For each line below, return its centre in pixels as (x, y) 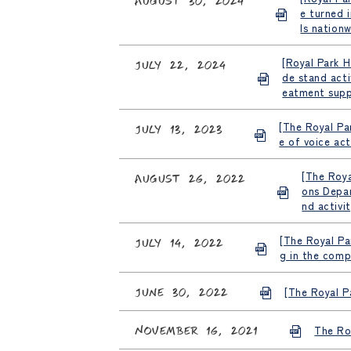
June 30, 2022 (182, 291)
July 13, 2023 (179, 128)
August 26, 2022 (190, 177)
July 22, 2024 (181, 64)
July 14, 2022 (179, 242)
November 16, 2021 (197, 329)
